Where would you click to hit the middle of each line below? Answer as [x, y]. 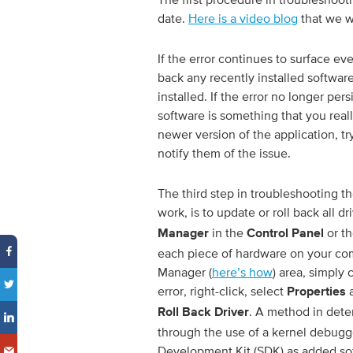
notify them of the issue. [224, 153]
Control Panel [285, 234]
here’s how [242, 272]
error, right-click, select [222, 291]
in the [228, 232]
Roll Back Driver [203, 313]
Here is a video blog [243, 18]
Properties [316, 292]
